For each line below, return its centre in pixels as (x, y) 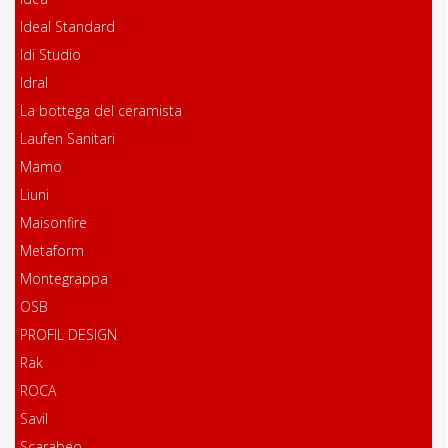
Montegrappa (64, 279)
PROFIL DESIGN (68, 335)
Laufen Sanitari (67, 139)
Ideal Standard (67, 27)
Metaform (52, 251)
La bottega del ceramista (101, 111)
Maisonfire (53, 223)
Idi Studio (50, 55)
